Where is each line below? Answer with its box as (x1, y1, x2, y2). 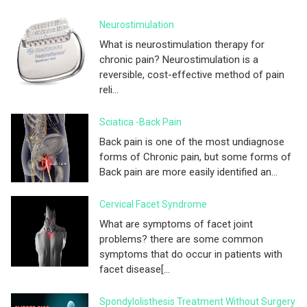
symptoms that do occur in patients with (99, 247, 282, 260)
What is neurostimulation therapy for (99, 38, 265, 51)
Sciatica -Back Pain (99, 116, 182, 127)
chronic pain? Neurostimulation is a (99, 53, 258, 66)
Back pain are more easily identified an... (99, 165, 278, 178)
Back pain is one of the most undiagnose (99, 135, 284, 148)
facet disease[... (99, 262, 170, 275)
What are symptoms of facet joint (99, 217, 253, 230)
